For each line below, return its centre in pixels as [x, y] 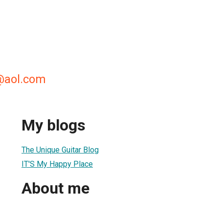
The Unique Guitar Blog [60, 150]
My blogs [54, 125]
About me [55, 188]
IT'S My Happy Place [57, 164]
